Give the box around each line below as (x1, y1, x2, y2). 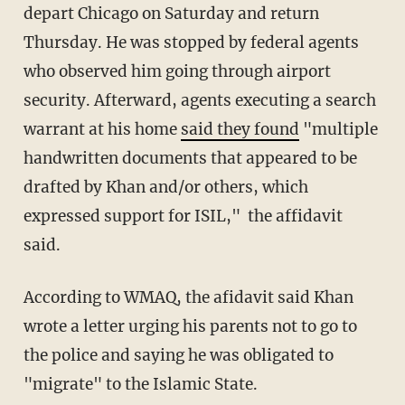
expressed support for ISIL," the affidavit (23, 206, 343, 227)
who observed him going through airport (23, 61, 331, 82)
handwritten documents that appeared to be (23, 148, 357, 169)
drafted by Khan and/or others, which (23, 177, 308, 198)
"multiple (298, 119, 378, 140)
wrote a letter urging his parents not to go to (23, 316, 357, 337)
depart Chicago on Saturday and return (23, 4, 319, 24)
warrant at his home (23, 119, 181, 140)
